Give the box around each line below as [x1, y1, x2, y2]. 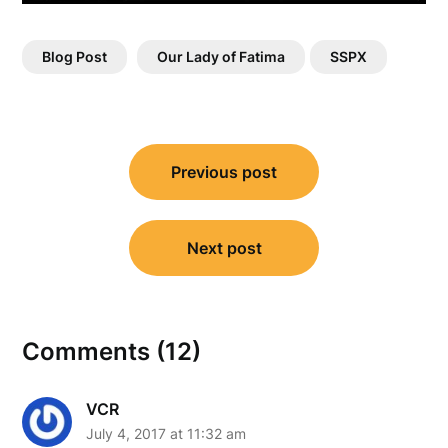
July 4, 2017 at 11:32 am [86, 424, 247, 442]
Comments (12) [22, 336, 202, 366]
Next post [186, 237, 262, 258]
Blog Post [42, 47, 108, 65]
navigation [21, 164, 145, 194]
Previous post [171, 161, 277, 182]
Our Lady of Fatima [157, 47, 286, 65]
